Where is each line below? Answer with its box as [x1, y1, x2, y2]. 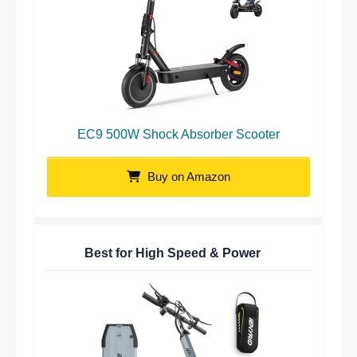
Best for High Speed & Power [84, 246, 261, 261]
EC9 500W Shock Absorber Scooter [77, 127, 280, 142]
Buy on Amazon [144, 170, 230, 184]
